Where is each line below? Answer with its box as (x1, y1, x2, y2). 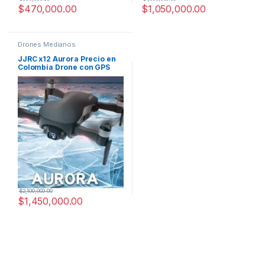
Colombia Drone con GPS (17, 63, 110, 72)
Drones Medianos (17, 40, 76, 49)
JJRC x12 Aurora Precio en (17, 54, 116, 64)
